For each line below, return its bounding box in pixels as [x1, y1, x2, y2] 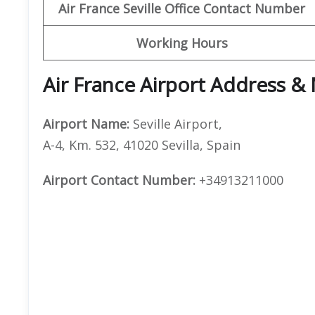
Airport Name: [43, 115, 129, 132]
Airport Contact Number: [43, 171, 195, 188]
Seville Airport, [129, 115, 222, 132]
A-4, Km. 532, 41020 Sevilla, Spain [43, 136, 240, 153]
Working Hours [136, 34, 228, 51]
